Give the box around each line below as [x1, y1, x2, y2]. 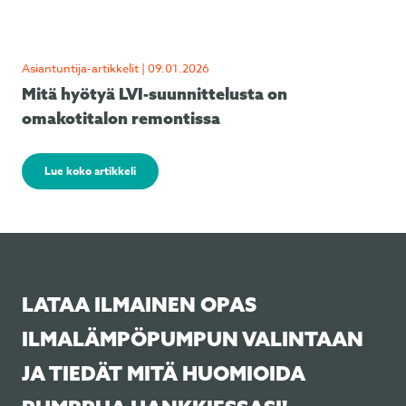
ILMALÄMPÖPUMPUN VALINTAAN [22, 326, 363, 352]
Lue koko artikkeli [44, 163, 136, 179]
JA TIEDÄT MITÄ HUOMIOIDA [22, 361, 305, 386]
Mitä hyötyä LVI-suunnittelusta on [22, 83, 287, 104]
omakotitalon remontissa [22, 108, 220, 129]
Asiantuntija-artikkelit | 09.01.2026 [22, 60, 209, 76]
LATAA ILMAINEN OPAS [22, 292, 256, 317]
